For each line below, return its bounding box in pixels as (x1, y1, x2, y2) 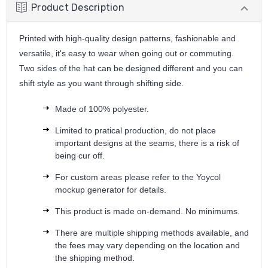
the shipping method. (55, 252, 135, 263)
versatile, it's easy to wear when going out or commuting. (19, 48, 234, 58)
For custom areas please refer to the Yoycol (55, 172, 221, 182)
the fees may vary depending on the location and (55, 240, 240, 250)
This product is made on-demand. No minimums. (55, 206, 240, 216)
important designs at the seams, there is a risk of (55, 138, 239, 148)
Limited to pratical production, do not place (55, 125, 216, 135)
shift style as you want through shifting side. (19, 78, 184, 88)
